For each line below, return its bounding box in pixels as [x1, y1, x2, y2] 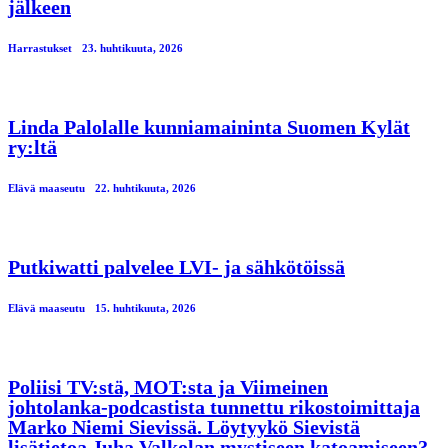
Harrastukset [8, 41, 72, 54]
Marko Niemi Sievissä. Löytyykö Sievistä [8, 415, 360, 438]
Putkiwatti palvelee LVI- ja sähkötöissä [8, 255, 345, 278]
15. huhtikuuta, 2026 [95, 301, 196, 314]
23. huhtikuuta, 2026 [82, 41, 183, 54]
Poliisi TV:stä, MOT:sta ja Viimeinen [8, 375, 328, 398]
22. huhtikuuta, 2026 [95, 181, 196, 194]
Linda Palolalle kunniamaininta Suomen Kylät [8, 115, 410, 138]
